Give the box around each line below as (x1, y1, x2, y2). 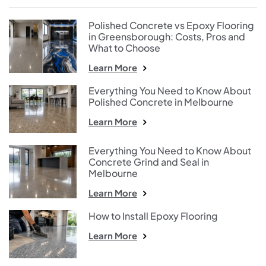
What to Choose (88, 41, 160, 54)
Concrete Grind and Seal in (88, 155, 209, 168)
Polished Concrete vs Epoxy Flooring (88, 18, 254, 31)
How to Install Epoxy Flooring (88, 209, 218, 222)
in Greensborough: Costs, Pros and (88, 30, 245, 43)
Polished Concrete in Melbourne (88, 95, 233, 108)
